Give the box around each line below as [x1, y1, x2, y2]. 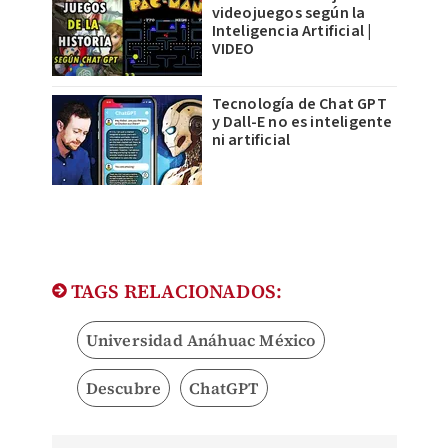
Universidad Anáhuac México [85, 328, 316, 351]
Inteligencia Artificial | [211, 19, 372, 42]
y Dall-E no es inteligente [211, 110, 393, 133]
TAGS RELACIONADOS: [66, 277, 283, 304]
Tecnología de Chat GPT [211, 92, 387, 115]
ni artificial [211, 128, 291, 151]
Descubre [85, 376, 162, 399]
